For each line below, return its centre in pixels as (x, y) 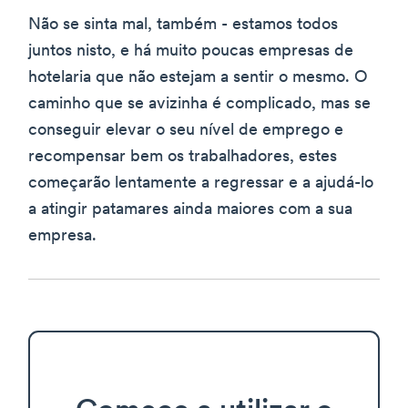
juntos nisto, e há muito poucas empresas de (191, 51)
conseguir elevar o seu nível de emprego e (186, 130)
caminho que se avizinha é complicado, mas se (199, 104)
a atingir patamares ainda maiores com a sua (190, 209)
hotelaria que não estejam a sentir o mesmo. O (198, 77)
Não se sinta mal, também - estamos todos (183, 25)
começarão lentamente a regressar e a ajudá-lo (201, 183)
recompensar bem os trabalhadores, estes (183, 157)
